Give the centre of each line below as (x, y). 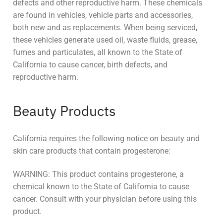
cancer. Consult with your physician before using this (105, 199)
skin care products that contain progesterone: (92, 151)
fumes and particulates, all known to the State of (98, 53)
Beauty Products (64, 111)
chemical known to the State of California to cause (101, 187)
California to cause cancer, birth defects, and (90, 65)
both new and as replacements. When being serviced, (105, 28)
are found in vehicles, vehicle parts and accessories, (103, 15)
